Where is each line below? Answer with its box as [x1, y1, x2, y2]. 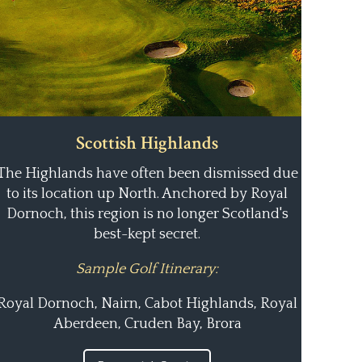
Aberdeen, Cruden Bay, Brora [53, 315, 242, 332]
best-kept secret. [94, 225, 201, 242]
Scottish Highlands [76, 131, 219, 155]
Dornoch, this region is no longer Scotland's [6, 205, 288, 222]
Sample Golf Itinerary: [76, 260, 219, 277]
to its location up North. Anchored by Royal [6, 185, 288, 202]
